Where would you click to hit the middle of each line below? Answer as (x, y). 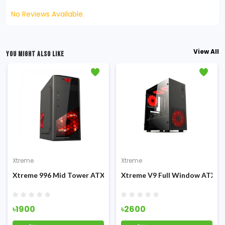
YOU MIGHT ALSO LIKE (35, 54)
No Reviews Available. (48, 14)
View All (206, 51)
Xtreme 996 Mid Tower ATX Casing (71, 175)
